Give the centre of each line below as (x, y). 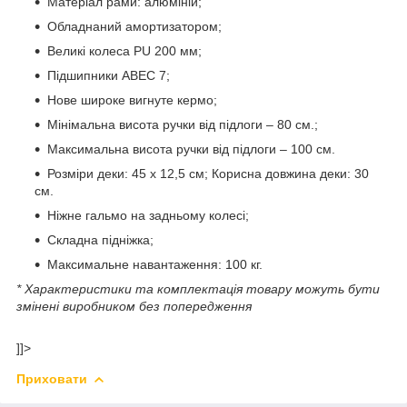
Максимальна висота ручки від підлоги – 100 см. (191, 149)
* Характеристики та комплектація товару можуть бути (198, 288)
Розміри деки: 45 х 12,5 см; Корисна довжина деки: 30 (208, 173)
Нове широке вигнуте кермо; (132, 99)
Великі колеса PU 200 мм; (124, 50)
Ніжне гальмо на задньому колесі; (148, 215)
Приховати (52, 378)
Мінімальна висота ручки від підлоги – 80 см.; (183, 124)
